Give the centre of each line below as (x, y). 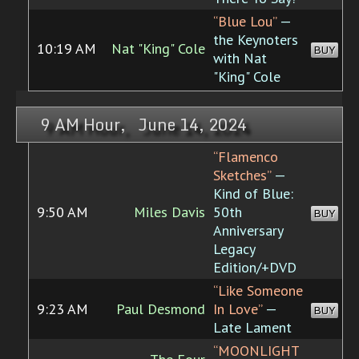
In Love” (238, 309)
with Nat (240, 58)
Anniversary (248, 231)
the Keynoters (256, 40)
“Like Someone (258, 291)
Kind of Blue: (253, 194)
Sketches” (242, 175)
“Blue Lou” (245, 22)
